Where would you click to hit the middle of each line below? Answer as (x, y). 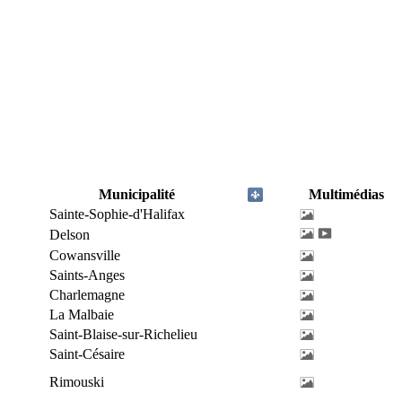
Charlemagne (87, 295)
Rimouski (77, 382)
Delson (70, 235)
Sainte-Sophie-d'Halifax (117, 214)
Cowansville (85, 255)
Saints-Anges (87, 275)
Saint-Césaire (87, 354)
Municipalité (137, 194)
